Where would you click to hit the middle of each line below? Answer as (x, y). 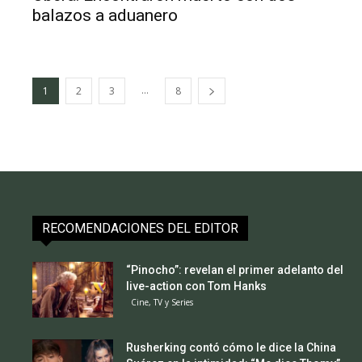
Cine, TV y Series (162, 302)
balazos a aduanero (105, 15)
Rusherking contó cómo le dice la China (231, 347)
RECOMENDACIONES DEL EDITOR (140, 228)
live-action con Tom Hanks (196, 286)
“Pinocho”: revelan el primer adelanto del (234, 269)
